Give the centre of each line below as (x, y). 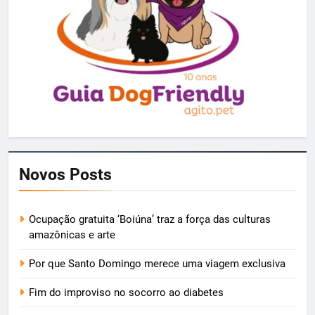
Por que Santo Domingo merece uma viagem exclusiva (157, 263)
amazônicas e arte (72, 234)
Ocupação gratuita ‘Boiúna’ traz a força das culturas (150, 219)
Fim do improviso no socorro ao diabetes (126, 292)
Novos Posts (65, 174)
